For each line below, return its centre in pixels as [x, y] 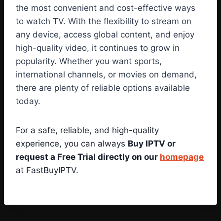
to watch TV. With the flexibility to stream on [104, 21]
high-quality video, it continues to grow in [98, 48]
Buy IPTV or [152, 144]
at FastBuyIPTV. [47, 170]
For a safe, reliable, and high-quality [87, 130]
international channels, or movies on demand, [106, 75]
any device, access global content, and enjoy [105, 35]
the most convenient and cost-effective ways [106, 8]
